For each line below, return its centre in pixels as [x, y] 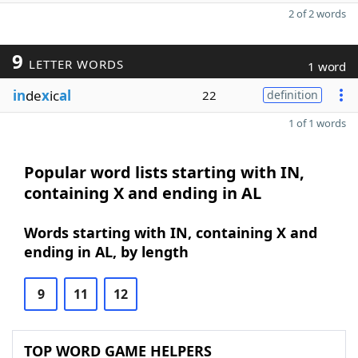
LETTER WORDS [74, 64]
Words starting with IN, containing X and [171, 233]
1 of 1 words [317, 123]
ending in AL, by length [106, 252]
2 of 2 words [317, 14]
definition [292, 95]
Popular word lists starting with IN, [164, 172]
